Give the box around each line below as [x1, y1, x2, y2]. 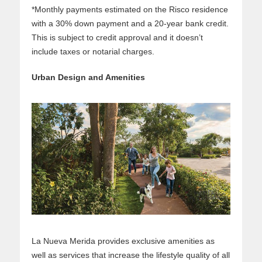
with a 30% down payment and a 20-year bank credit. [32, 18, 229, 28]
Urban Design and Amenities [32, 72, 145, 82]
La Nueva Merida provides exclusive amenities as [32, 236, 215, 246]
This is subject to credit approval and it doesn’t [32, 32, 203, 42]
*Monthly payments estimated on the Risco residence [32, 4, 228, 14]
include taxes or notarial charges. [32, 46, 154, 56]
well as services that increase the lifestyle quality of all [32, 250, 230, 260]
